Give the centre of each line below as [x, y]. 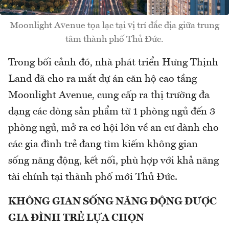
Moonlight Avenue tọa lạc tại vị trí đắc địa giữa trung [114, 26]
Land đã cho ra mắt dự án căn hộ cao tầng [102, 79]
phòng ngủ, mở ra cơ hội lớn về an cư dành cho [113, 129]
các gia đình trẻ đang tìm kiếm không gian [103, 145]
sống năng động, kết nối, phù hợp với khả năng [113, 161]
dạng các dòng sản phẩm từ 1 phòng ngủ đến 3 [112, 112]
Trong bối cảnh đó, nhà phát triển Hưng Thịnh [113, 63]
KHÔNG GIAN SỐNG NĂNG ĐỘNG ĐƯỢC [112, 202]
